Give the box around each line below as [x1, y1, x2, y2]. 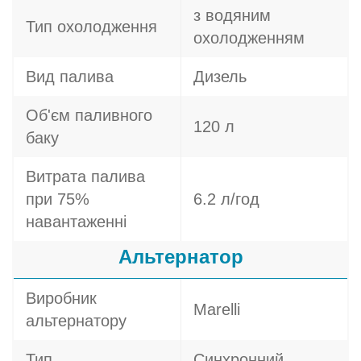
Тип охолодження [26, 18, 157, 35]
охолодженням [193, 29, 305, 47]
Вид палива [26, 68, 114, 85]
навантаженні [26, 213, 127, 230]
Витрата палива [26, 168, 145, 185]
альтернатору [26, 312, 127, 330]
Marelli [193, 301, 240, 318]
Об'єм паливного [26, 106, 152, 124]
